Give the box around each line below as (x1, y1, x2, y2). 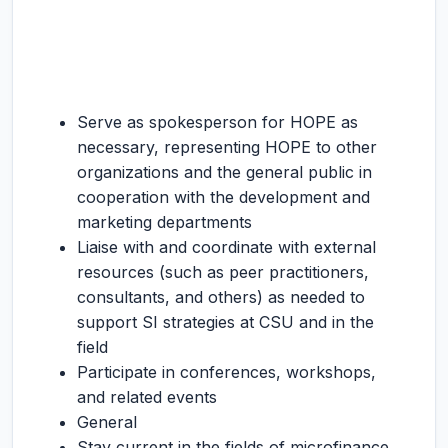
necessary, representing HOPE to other (77, 137, 377, 157)
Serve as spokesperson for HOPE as (77, 112, 358, 132)
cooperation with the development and (77, 187, 370, 207)
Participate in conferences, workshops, (77, 362, 376, 382)
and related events (77, 387, 217, 407)
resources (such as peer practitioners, (77, 262, 369, 282)
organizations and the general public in (77, 162, 372, 182)
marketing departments (77, 212, 252, 232)
